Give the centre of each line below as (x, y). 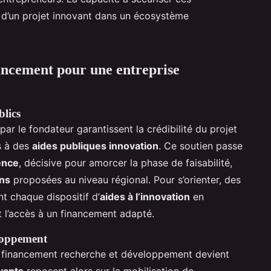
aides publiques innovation (95, 145)
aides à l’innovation (145, 196)
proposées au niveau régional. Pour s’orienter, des (126, 179)
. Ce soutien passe (201, 145)
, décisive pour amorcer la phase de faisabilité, (126, 162)
